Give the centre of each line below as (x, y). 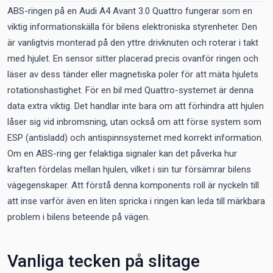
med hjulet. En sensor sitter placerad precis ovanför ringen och (133, 58)
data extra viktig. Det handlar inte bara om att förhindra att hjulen (136, 106)
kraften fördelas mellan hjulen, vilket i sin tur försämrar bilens (129, 169)
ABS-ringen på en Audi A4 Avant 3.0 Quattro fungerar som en (130, 11)
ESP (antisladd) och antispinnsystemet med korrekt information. (135, 138)
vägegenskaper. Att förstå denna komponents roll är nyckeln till (133, 185)
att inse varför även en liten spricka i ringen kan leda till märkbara (136, 201)
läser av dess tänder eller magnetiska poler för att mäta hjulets (133, 74)
